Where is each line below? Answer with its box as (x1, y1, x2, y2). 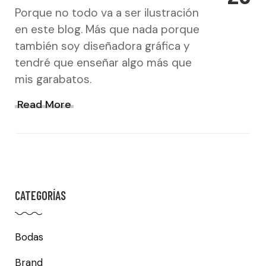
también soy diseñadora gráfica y (15, 39, 190, 54)
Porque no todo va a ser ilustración (15, 5, 199, 21)
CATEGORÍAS (15, 188, 66, 203)
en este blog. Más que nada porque (15, 22, 199, 37)
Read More (17, 97, 71, 112)
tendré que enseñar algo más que (15, 55, 192, 71)
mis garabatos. (15, 72, 91, 87)
